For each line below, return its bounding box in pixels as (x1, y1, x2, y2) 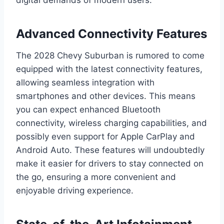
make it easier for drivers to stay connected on (16, 158, 203, 168)
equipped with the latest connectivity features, (16, 63, 202, 74)
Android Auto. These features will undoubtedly (16, 144, 204, 155)
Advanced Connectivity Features (16, 26, 207, 41)
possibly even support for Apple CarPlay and (16, 131, 195, 141)
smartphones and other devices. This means (16, 90, 195, 101)
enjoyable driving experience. (16, 185, 133, 195)
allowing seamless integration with (16, 77, 154, 87)
